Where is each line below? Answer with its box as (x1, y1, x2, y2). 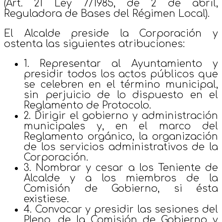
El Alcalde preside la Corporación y (4, 28, 218, 39)
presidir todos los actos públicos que (24, 68, 218, 79)
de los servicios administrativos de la (24, 141, 218, 152)
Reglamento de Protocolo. (24, 100, 151, 111)
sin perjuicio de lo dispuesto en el (24, 89, 218, 100)
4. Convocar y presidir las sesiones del (24, 204, 218, 215)
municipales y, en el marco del (24, 120, 218, 131)
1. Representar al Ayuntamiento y (24, 58, 218, 69)
